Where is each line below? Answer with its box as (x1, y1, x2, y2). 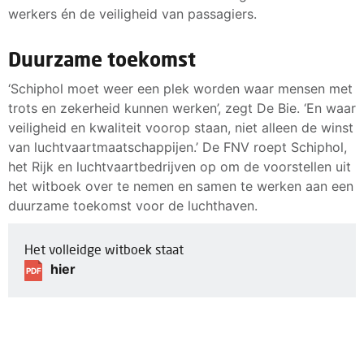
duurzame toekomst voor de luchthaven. (8, 197, 258, 214)
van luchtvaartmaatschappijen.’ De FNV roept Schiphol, (8, 138, 347, 155)
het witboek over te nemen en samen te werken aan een (8, 177, 353, 194)
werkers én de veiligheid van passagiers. (8, 5, 257, 22)
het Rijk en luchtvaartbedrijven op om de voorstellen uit (8, 158, 351, 175)
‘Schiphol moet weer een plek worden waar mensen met (8, 80, 353, 97)
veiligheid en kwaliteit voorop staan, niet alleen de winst (8, 119, 353, 136)
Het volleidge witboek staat (24, 240, 187, 257)
